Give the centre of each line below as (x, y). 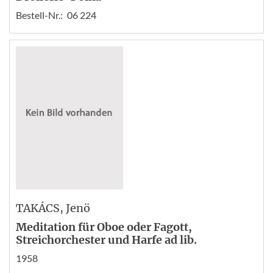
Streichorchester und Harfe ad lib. (106, 239)
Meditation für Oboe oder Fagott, (104, 227)
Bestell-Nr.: (39, 15)
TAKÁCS (38, 208)
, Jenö (75, 208)
